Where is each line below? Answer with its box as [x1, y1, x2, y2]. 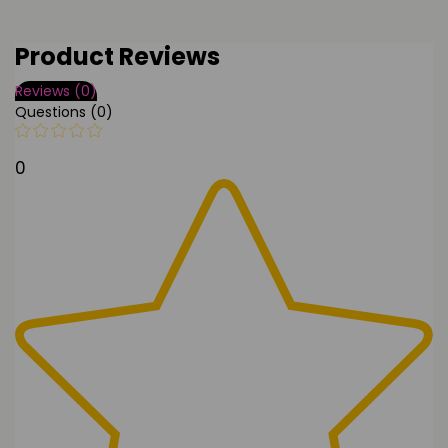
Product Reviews [15, 40, 220, 74]
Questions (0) [15, 102, 113, 123]
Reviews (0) [15, 81, 97, 102]
